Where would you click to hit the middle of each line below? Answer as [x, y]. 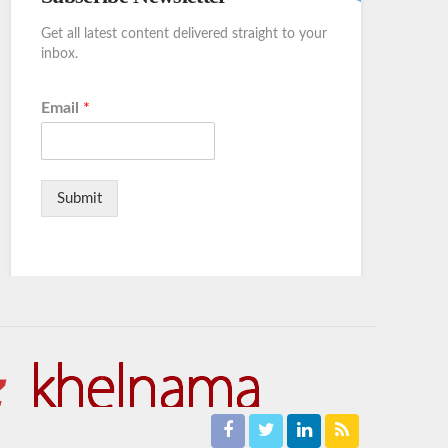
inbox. [59, 53]
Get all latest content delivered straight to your [184, 33]
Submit [79, 198]
